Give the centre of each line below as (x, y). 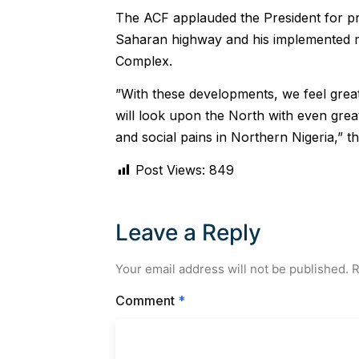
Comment (146, 300)
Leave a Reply (188, 233)
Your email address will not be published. (232, 269)
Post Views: (170, 170)
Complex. (143, 61)
